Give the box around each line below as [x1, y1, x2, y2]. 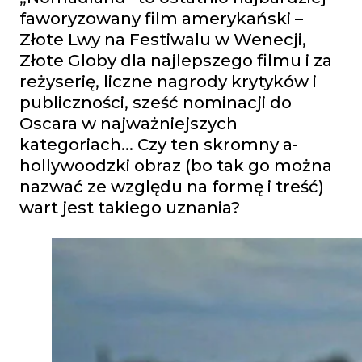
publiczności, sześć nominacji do [19, 92, 292, 113]
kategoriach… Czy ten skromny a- [19, 134, 298, 155]
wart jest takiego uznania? [19, 197, 240, 218]
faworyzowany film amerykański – [19, 8, 303, 29]
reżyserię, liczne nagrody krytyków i [19, 71, 317, 92]
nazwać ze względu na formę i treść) [19, 176, 324, 197]
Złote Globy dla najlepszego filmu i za [19, 50, 332, 71]
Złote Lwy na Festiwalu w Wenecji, [19, 29, 306, 50]
